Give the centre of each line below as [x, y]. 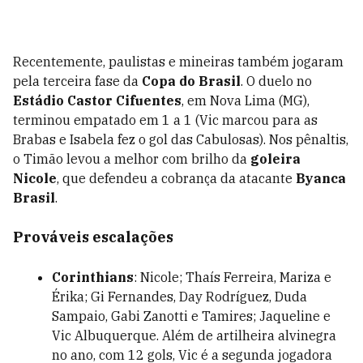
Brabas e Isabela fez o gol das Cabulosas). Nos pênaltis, [181, 139]
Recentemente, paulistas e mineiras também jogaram [178, 62]
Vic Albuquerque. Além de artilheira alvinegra [194, 335]
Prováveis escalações [93, 237]
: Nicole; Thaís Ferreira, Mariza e [233, 277]
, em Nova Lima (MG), [246, 100]
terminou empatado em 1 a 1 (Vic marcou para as [165, 120]
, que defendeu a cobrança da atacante [176, 178]
